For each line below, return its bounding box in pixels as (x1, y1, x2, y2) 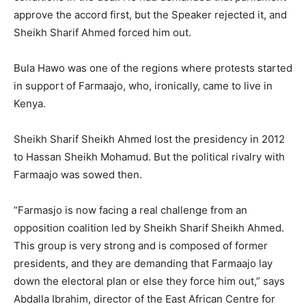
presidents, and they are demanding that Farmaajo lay (14, 257, 273, 270)
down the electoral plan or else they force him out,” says (14, 275, 285, 288)
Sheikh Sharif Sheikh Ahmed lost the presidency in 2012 (14, 133, 285, 146)
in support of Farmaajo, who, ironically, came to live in (14, 79, 273, 93)
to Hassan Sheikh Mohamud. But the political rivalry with (14, 150, 285, 164)
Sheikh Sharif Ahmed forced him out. (14, 26, 191, 40)
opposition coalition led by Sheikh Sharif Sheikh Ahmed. (14, 221, 284, 235)
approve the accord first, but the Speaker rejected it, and (14, 8, 287, 22)
